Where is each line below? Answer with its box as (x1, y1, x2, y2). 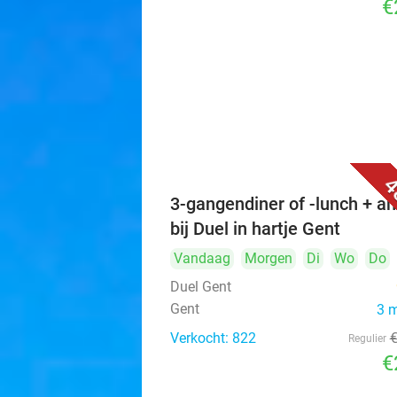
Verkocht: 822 (170, 330, 256, 346)
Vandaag (174, 250, 230, 267)
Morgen (245, 250, 292, 267)
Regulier (347, 332, 386, 345)
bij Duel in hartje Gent (170, 218, 340, 239)
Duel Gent (170, 278, 231, 295)
